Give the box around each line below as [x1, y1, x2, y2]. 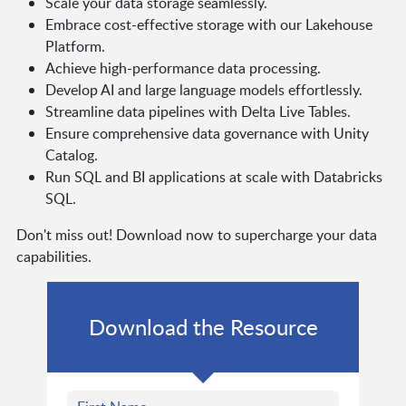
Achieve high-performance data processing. [44, 57, 321, 78]
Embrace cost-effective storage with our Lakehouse [44, 14, 372, 34]
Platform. [44, 35, 105, 56]
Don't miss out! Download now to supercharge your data [15, 224, 377, 245]
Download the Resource [88, 311, 318, 342]
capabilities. [15, 246, 92, 266]
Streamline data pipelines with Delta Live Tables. [44, 101, 351, 121]
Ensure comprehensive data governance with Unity [44, 122, 369, 143]
